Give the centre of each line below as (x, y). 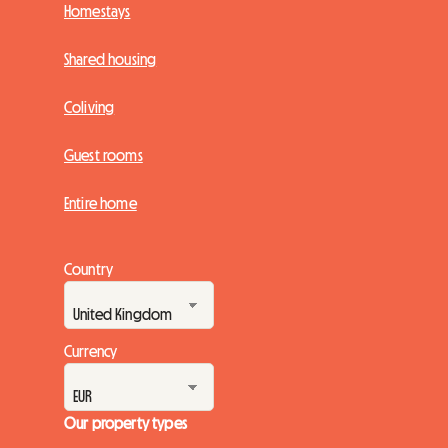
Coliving (89, 106)
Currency (91, 350)
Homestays (97, 10)
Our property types (125, 422)
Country (89, 268)
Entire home (100, 202)
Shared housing (110, 58)
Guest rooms (103, 154)
